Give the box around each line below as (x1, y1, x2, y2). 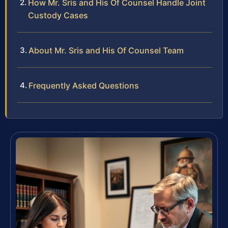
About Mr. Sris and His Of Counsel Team (28, 45, 184, 56)
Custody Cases (28, 10, 88, 21)
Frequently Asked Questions (28, 80, 139, 91)
